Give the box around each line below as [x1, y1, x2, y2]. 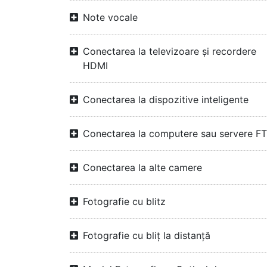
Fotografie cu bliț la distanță [83, 229, 210, 241]
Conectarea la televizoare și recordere [83, 45, 256, 57]
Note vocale [83, 11, 138, 23]
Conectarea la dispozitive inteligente [83, 94, 249, 105]
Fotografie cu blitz [83, 195, 166, 207]
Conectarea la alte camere [83, 162, 202, 173]
